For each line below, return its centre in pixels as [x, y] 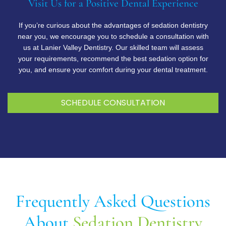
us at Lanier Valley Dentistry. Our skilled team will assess [113, 47]
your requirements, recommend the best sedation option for [113, 58]
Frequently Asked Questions [113, 201]
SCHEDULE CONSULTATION [113, 102]
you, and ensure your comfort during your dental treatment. [113, 69]
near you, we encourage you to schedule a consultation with [113, 36]
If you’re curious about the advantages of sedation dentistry [113, 25]
